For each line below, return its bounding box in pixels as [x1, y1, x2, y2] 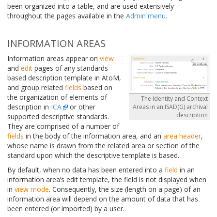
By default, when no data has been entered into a [7, 165, 165, 175]
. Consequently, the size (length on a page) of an [49, 185, 201, 194]
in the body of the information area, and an [24, 131, 163, 141]
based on [81, 83, 112, 93]
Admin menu [126, 11, 166, 21]
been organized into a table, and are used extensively [7, 1, 174, 11]
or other [68, 102, 95, 112]
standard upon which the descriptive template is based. [7, 151, 179, 160]
